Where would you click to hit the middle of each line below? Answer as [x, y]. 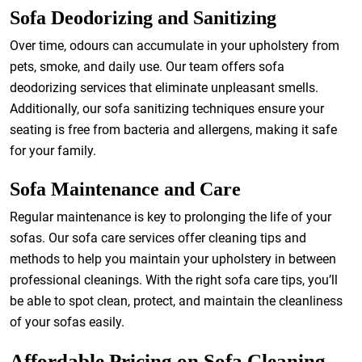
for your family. [53, 151]
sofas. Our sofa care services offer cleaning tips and [158, 238]
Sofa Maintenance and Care [125, 189]
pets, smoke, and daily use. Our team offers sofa [147, 67]
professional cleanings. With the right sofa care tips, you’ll [174, 280]
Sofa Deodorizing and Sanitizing [143, 18]
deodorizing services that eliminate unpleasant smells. [164, 88]
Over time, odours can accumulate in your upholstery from [175, 46]
